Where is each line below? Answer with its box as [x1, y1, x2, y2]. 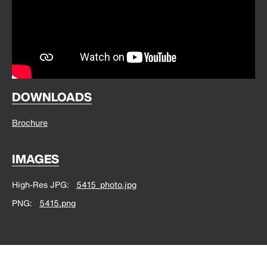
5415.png [39, 196, 76, 209]
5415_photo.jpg [76, 178, 136, 191]
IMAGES [12, 150, 59, 167]
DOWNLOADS [12, 88, 92, 105]
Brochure [12, 116, 48, 129]
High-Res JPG [12, 178, 67, 191]
